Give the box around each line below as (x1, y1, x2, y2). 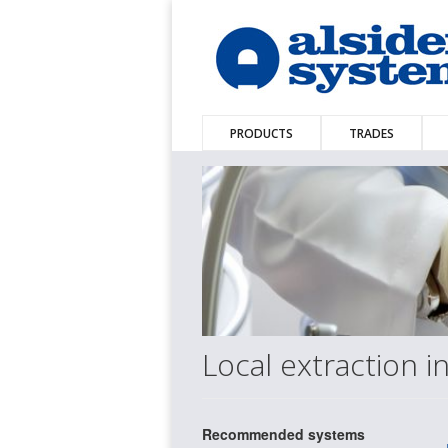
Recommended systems (202, 424, 365, 445)
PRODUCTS (230, 125, 293, 142)
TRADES (349, 125, 394, 142)
